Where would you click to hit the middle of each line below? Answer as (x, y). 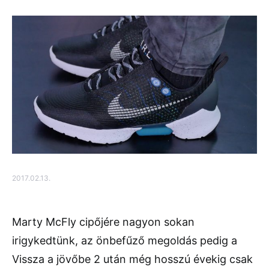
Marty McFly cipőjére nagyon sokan (103, 222)
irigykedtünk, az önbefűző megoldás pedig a (125, 240)
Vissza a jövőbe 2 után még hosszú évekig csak (132, 259)
